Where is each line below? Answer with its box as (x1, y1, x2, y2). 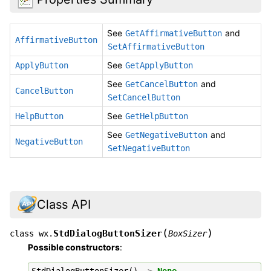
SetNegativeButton (108, 143, 190, 154)
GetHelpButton (125, 111, 188, 122)
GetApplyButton (125, 60, 193, 71)
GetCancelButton (125, 79, 198, 90)
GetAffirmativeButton (125, 28, 222, 39)
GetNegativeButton (125, 130, 207, 140)
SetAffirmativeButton (108, 42, 204, 52)
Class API (36, 197, 91, 212)
